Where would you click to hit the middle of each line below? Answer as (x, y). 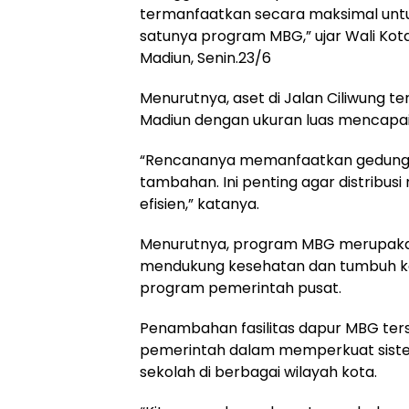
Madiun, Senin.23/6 (205, 58)
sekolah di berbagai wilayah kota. (258, 372)
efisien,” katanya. (199, 204)
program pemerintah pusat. (241, 288)
